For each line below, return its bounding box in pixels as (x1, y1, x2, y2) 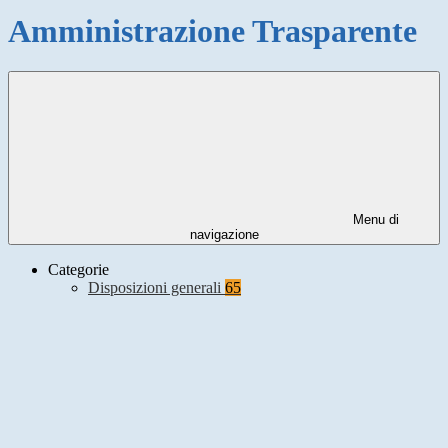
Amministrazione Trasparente (8, 12, 417, 49)
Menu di (349, 212, 399, 228)
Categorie (48, 261, 109, 279)
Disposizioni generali (88, 279, 225, 297)
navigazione (189, 227, 259, 243)
